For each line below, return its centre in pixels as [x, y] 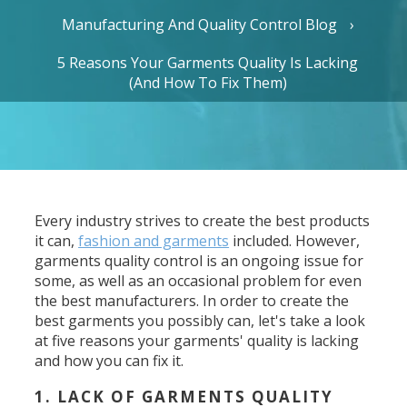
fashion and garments [154, 241]
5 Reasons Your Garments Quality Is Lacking [208, 63]
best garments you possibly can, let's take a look [200, 321]
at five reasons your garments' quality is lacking [197, 341]
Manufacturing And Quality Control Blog [199, 25]
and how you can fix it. [109, 361]
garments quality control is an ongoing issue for [199, 261]
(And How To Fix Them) [208, 83]
